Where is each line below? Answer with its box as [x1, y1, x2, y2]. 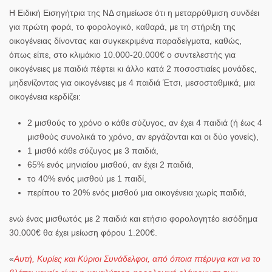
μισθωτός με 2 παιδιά [46, 213, 127, 223]
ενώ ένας [9, 213, 46, 223]
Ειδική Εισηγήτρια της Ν [18, 7, 109, 18]
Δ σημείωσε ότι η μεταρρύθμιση [109, 7, 231, 18]
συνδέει [231, 7, 259, 18]
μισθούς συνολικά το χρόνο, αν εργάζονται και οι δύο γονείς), [27, 131, 259, 141]
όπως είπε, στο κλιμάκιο [9, 49, 103, 59]
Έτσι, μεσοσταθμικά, [163, 77, 243, 87]
